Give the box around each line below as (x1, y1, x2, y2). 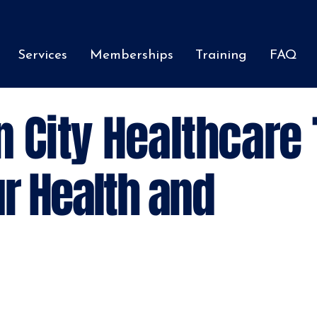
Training (195, 48, 248, 62)
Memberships (89, 48, 173, 62)
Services (17, 48, 67, 62)
